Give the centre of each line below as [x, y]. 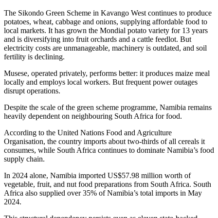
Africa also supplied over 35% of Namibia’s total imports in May [103, 193]
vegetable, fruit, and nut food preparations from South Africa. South [108, 184]
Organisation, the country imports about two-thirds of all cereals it [104, 142]
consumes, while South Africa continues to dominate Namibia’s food [109, 150]
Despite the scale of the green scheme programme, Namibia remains [108, 108]
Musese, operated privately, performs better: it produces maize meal [107, 73]
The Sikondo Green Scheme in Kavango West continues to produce [108, 13]
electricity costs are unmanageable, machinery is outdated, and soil [105, 48]
